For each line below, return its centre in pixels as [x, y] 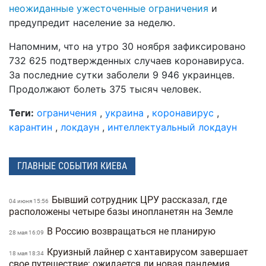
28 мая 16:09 [27, 232]
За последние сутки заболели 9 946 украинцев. [122, 75]
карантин [31, 127]
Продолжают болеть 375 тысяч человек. [105, 89]
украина [124, 113]
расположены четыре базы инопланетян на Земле [122, 211]
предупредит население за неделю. [92, 23]
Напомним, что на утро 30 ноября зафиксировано [127, 47]
